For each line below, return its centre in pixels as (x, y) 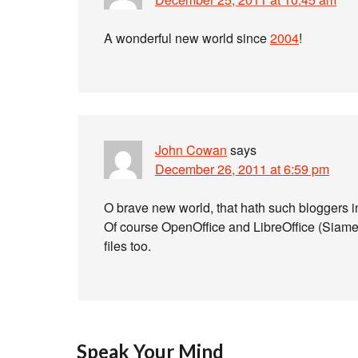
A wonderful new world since (187, 38)
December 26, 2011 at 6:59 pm (242, 169)
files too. (127, 246)
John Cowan (191, 150)
